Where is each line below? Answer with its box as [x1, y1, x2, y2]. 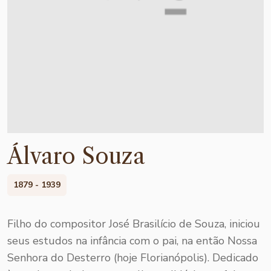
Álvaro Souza [7, 143, 145, 170]
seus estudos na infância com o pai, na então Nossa [7, 233, 257, 248]
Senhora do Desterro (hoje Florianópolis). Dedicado [7, 250, 258, 265]
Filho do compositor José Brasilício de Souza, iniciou [7, 216, 260, 231]
